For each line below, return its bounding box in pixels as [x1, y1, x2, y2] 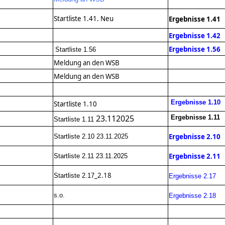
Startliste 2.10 [54, 133, 94, 141]
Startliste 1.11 [54, 116, 94, 124]
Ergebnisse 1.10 [169, 98, 220, 106]
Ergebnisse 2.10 [169, 132, 220, 142]
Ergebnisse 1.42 [169, 31, 220, 41]
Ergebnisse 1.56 [169, 45, 220, 54]
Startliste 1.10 [54, 99, 97, 109]
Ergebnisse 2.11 [169, 152, 220, 161]
